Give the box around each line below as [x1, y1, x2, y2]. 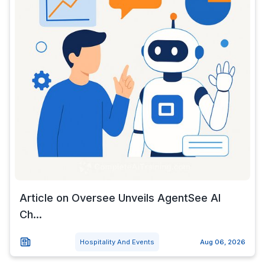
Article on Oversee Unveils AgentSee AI [20, 192, 221, 204]
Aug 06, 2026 [200, 238, 245, 246]
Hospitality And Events [79, 238, 154, 246]
